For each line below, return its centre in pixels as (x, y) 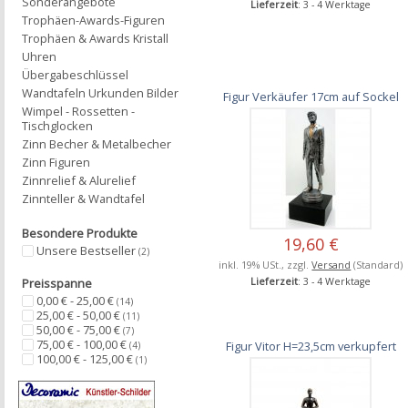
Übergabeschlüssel (75, 75)
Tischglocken (57, 126)
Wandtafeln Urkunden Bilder (100, 93)
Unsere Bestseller (87, 251)
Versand (331, 264)
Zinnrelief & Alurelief (79, 180)
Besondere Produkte (80, 233)
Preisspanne (57, 284)
